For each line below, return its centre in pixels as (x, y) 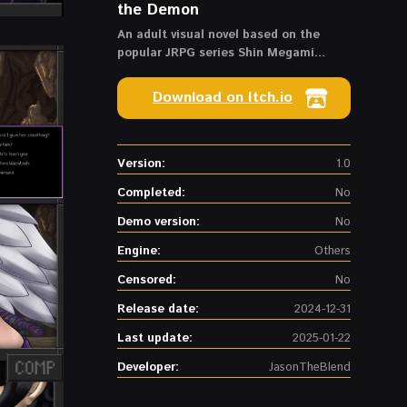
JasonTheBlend (310, 367)
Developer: (148, 367)
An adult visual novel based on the (218, 35)
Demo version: (159, 222)
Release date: (158, 309)
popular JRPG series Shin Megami (216, 53)
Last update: (155, 338)
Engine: (139, 251)
